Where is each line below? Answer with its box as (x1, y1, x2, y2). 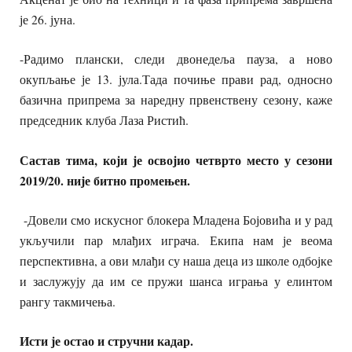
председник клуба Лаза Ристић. (20, 112, 189, 129)
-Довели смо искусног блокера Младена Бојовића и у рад (20, 211, 332, 228)
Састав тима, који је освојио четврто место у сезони (20, 150, 332, 169)
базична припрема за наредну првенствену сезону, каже (20, 91, 332, 108)
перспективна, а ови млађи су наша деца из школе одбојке (20, 251, 332, 269)
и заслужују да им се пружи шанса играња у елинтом (20, 272, 332, 289)
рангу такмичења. (20, 292, 115, 310)
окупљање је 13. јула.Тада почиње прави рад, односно (20, 71, 332, 88)
